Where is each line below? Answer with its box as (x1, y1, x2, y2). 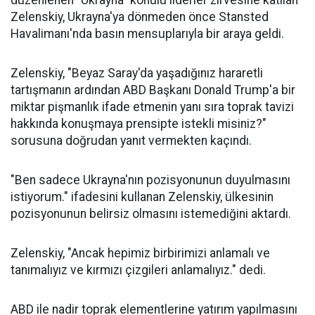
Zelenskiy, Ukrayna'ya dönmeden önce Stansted (11, 10, 269, 25)
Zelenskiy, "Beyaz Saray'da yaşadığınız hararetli (11, 66, 263, 81)
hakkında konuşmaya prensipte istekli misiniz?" (11, 117, 266, 131)
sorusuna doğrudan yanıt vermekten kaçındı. (11, 134, 252, 148)
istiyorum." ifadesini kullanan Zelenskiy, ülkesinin (11, 190, 274, 205)
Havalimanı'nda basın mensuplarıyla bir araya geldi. (11, 27, 284, 41)
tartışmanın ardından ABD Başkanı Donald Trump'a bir (11, 83, 295, 98)
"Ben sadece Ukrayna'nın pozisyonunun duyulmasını (11, 173, 290, 188)
